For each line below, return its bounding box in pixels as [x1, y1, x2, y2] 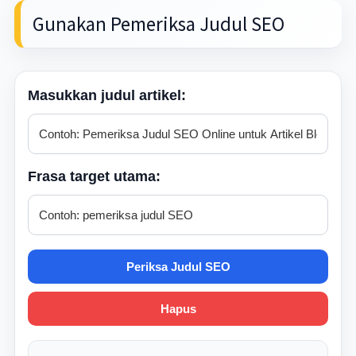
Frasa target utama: [27, 168, 161, 184]
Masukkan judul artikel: [27, 87, 186, 103]
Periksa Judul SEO [126, 260, 230, 273]
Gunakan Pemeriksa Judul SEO [32, 11, 284, 37]
